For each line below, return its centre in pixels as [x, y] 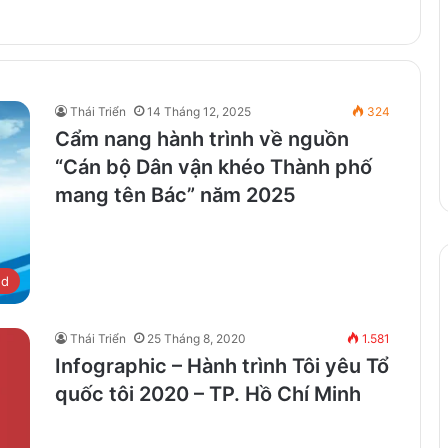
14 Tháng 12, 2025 [199, 111]
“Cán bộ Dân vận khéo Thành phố [213, 166]
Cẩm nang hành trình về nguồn [202, 138]
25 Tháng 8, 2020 [196, 339]
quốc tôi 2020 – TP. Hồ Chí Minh [208, 394]
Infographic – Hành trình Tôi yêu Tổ [222, 366]
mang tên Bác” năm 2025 [175, 194]
